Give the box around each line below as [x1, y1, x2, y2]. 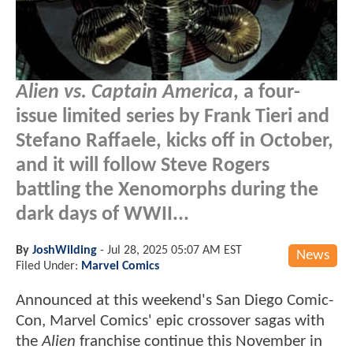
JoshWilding [32, 243, 97, 257]
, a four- [233, 82, 300, 102]
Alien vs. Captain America [16, 82, 233, 102]
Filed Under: [16, 259, 81, 273]
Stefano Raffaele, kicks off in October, [16, 131, 333, 151]
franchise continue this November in [76, 333, 322, 350]
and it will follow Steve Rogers [16, 155, 269, 176]
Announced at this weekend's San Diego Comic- [16, 292, 333, 309]
